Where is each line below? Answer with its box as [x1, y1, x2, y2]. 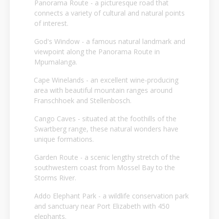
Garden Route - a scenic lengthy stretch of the [34, 153, 180, 162]
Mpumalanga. [34, 57, 78, 67]
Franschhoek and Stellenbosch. [34, 96, 132, 106]
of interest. [34, 19, 69, 28]
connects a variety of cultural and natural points [34, 8, 185, 18]
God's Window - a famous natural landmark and [34, 37, 186, 46]
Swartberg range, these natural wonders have [34, 124, 178, 134]
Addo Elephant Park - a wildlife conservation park [34, 191, 189, 201]
